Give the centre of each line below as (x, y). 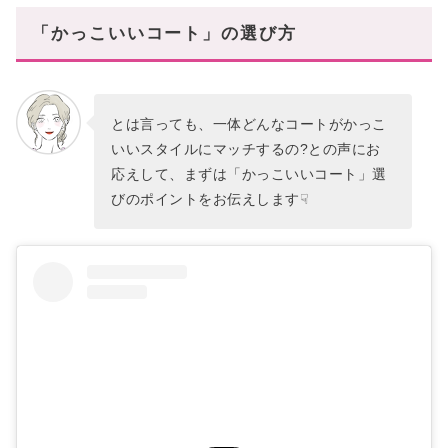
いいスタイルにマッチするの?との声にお (246, 148)
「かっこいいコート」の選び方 (164, 33)
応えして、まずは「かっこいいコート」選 (249, 173)
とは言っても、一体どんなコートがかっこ (249, 123)
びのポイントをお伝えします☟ (210, 198)
